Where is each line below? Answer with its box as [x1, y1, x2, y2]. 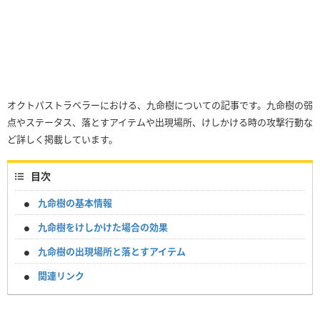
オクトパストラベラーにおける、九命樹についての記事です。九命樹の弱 [7, 99, 313, 112]
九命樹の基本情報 [38, 196, 112, 210]
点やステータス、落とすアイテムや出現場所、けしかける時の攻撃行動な [7, 116, 313, 129]
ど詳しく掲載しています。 [7, 133, 118, 146]
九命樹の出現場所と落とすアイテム [38, 245, 186, 259]
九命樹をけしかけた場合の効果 [38, 221, 168, 234]
